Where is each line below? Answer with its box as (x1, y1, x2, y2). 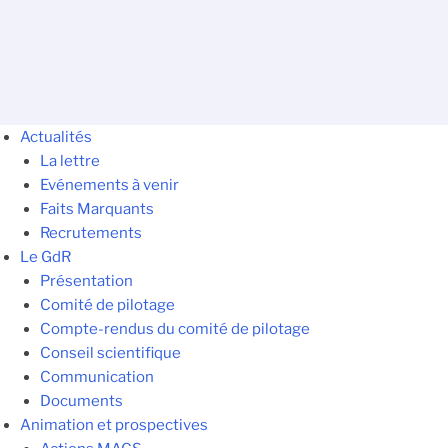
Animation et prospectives (20, 416, 208, 435)
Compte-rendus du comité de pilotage (40, 320, 310, 339)
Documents (40, 392, 123, 411)
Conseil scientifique (40, 344, 181, 363)
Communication (40, 368, 154, 387)
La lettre (40, 152, 100, 171)
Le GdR (20, 248, 71, 267)
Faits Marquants (40, 200, 154, 219)
